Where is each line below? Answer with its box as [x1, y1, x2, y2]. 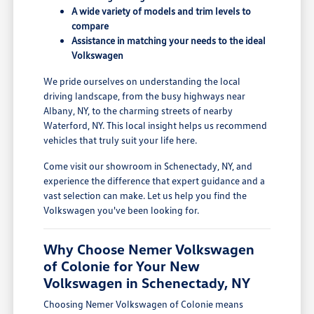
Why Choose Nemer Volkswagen [43, 240, 255, 258]
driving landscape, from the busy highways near [43, 90, 246, 102]
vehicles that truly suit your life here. [43, 134, 198, 146]
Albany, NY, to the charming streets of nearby [43, 104, 233, 117]
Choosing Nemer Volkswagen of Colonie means [43, 298, 244, 310]
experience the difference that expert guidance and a [43, 175, 266, 187]
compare [71, 20, 109, 32]
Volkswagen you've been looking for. [43, 204, 200, 217]
